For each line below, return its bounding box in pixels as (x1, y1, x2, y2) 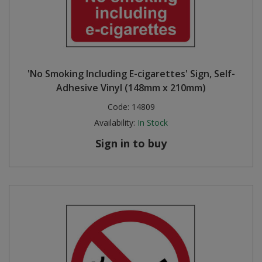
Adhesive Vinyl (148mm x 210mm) (56, 81, 206, 94)
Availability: (94, 117, 135, 128)
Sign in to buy (95, 136, 167, 150)
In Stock (137, 117, 168, 128)
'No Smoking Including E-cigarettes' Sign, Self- (27, 67, 235, 80)
